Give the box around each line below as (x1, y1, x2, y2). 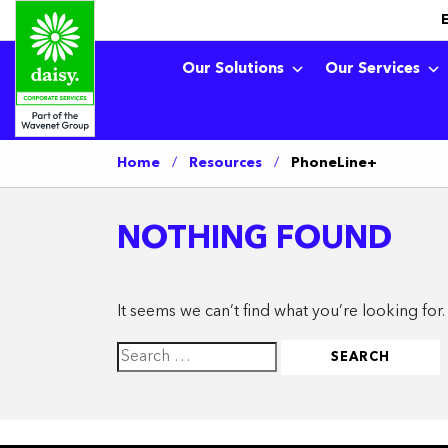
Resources (189, 156, 262, 170)
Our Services (325, 62, 420, 77)
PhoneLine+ (291, 156, 377, 170)
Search (116, 345, 165, 361)
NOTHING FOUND (117, 224, 392, 256)
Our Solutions (182, 62, 284, 77)
